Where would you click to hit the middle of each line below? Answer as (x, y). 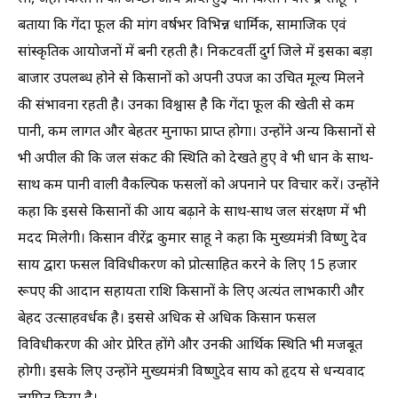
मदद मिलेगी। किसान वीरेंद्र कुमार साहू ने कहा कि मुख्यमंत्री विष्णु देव (192, 239)
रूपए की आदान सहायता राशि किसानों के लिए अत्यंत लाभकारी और (191, 292)
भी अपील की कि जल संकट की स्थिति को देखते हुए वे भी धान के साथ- (195, 159)
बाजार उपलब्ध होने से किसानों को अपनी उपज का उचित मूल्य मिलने (191, 79)
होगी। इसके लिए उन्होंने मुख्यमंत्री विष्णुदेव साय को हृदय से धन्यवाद (191, 372)
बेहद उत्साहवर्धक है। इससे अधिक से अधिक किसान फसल (167, 319)
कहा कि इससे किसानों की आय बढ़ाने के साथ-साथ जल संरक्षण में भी (192, 212)
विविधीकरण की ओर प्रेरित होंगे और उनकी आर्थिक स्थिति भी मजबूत (190, 346)
